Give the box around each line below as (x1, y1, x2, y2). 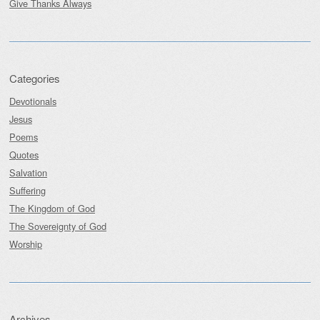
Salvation (9, 166, 47, 180)
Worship (9, 237, 42, 251)
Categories (9, 71, 60, 86)
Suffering (9, 184, 46, 198)
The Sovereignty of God (9, 219, 106, 234)
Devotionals (9, 94, 56, 109)
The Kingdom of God (9, 201, 95, 216)
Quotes (9, 148, 39, 162)
